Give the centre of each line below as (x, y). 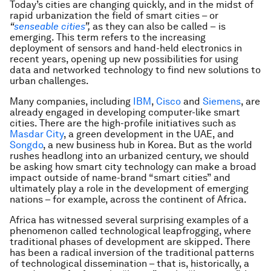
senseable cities (49, 26)
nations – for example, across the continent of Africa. (128, 199)
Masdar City (37, 134)
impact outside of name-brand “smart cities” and (120, 178)
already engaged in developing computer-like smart (125, 112)
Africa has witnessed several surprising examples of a (129, 220)
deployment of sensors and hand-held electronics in (126, 48)
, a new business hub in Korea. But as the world (148, 145)
